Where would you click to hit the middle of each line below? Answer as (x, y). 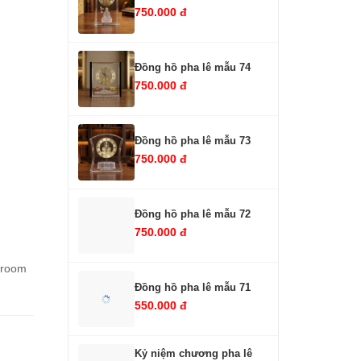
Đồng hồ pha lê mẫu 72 (192, 214)
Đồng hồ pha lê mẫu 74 (192, 68)
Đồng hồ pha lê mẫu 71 (192, 288)
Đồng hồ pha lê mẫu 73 (192, 141)
